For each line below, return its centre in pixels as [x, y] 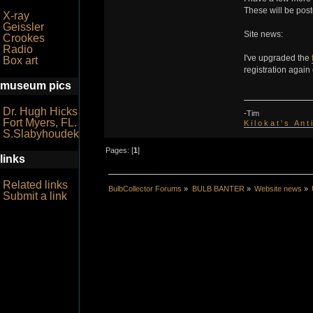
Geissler [23, 27]
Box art [20, 60]
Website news [278, 188]
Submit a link [35, 196]
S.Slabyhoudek [41, 134]
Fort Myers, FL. [40, 123]
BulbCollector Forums [145, 188]
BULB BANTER [218, 188]
